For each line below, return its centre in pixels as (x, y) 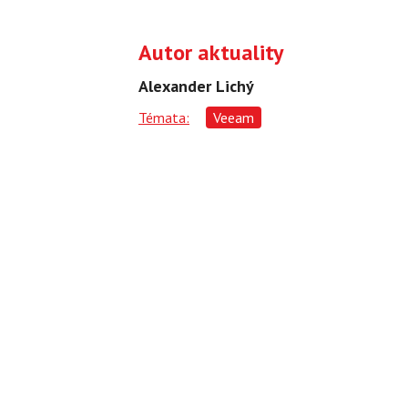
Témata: (164, 118)
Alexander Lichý (196, 87)
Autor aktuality (211, 53)
